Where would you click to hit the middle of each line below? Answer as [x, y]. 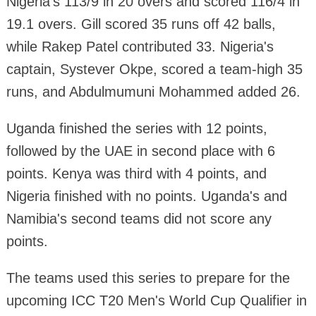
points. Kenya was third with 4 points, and [136, 173]
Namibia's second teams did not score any [139, 218]
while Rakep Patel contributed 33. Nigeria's [140, 46]
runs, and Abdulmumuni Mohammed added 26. [153, 91]
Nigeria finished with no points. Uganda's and [146, 196]
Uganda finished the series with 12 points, [136, 128]
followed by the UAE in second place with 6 [140, 151]
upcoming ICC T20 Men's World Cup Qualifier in [156, 300]
